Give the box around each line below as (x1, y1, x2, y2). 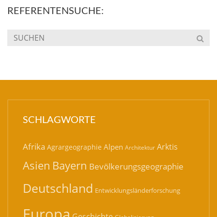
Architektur (125, 143, 155, 152)
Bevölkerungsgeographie (89, 160, 184, 172)
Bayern (52, 157, 87, 173)
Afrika (23, 140, 45, 152)
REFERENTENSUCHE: (7, 4, 104, 16)
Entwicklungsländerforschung (95, 186, 180, 195)
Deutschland (23, 180, 93, 196)
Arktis (157, 140, 178, 152)
